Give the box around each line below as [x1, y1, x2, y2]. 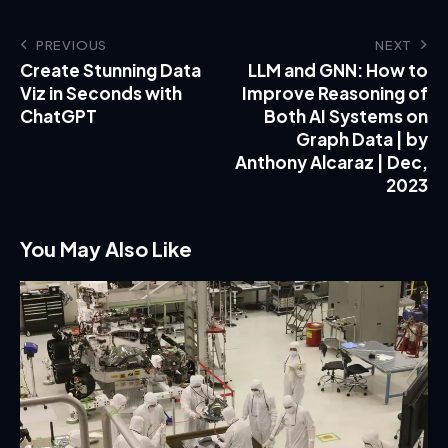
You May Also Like [20, 235, 192, 261]
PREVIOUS [35, 36, 108, 53]
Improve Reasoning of [242, 81, 428, 104]
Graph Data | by [296, 127, 428, 150]
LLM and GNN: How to [248, 58, 428, 81]
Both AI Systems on [264, 104, 428, 127]
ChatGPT [20, 104, 97, 127]
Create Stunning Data [20, 58, 201, 81]
